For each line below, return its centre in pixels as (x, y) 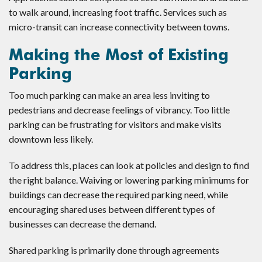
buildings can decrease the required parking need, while (118, 194)
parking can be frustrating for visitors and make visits (115, 124)
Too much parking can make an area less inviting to (109, 95)
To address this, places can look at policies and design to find (129, 165)
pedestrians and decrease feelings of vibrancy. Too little (119, 109)
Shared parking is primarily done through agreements (114, 250)
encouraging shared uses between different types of (112, 209)
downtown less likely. (51, 139)
